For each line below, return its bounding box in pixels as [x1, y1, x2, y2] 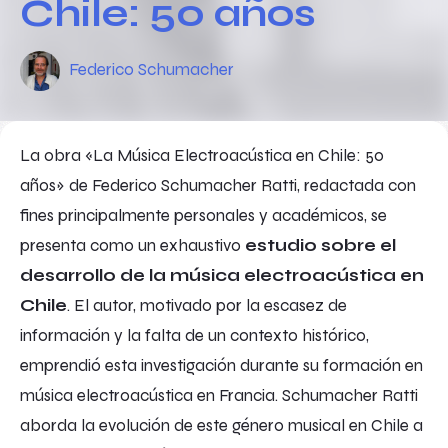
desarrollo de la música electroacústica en [20, 265, 424, 286]
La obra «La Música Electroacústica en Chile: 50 [20, 145, 384, 166]
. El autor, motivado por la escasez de [67, 295, 347, 316]
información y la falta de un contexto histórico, [20, 325, 369, 346]
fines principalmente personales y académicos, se [20, 205, 387, 226]
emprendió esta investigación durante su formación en [20, 355, 423, 376]
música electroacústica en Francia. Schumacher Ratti [20, 385, 418, 406]
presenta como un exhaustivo [20, 235, 241, 256]
